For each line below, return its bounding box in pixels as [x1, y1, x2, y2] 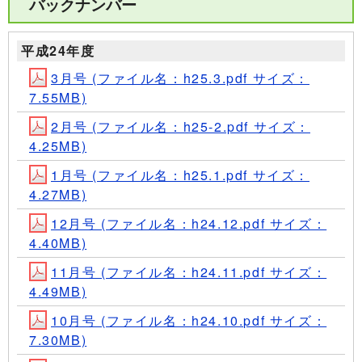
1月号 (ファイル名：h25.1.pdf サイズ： [51, 166, 309, 185]
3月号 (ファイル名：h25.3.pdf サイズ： [51, 69, 309, 88]
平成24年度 [21, 41, 95, 61]
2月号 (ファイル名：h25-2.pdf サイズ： [51, 117, 310, 137]
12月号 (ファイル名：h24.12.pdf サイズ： [51, 214, 327, 234]
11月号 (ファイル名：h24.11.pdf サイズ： [51, 263, 327, 282]
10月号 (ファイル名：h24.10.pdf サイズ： [51, 311, 327, 330]
